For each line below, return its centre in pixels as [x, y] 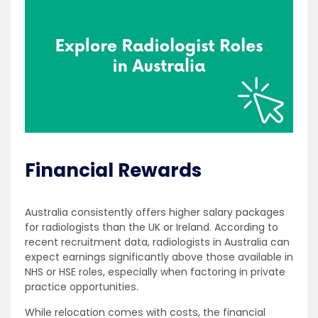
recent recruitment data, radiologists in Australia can [157, 242]
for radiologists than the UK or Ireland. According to [152, 227]
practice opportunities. [82, 286]
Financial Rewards [113, 170]
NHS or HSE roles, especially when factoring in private [155, 272]
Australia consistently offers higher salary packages [155, 212]
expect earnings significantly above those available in [159, 257]
